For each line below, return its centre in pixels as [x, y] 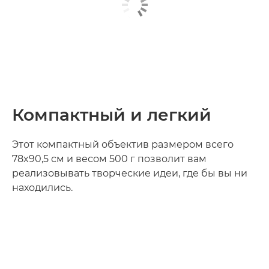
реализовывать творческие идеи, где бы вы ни [130, 174]
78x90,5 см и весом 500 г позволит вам [109, 159]
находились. [42, 188]
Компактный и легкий [112, 115]
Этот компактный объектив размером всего [123, 145]
